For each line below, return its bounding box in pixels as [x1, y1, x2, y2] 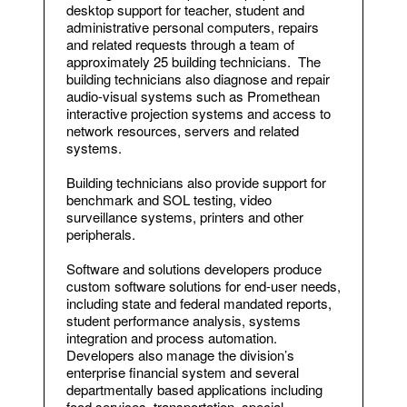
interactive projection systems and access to [66, 103, 331, 123]
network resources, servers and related [66, 120, 299, 140]
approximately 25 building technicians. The [66, 51, 321, 71]
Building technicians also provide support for [66, 172, 326, 192]
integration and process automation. [66, 327, 281, 347]
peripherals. [66, 223, 139, 243]
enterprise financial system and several [66, 362, 299, 382]
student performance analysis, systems [66, 310, 301, 330]
